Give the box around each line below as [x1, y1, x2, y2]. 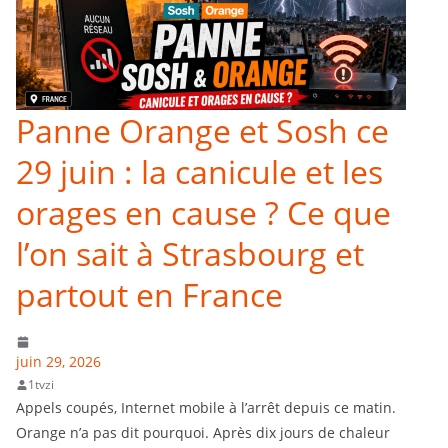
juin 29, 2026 [16, 352, 101, 372]
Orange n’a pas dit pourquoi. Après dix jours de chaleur [16, 423, 390, 443]
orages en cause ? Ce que [16, 191, 391, 235]
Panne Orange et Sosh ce [16, 109, 389, 153]
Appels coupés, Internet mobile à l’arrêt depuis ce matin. [16, 398, 396, 418]
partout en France [16, 273, 283, 317]
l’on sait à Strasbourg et [16, 232, 364, 276]
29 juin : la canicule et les [16, 150, 383, 194]
